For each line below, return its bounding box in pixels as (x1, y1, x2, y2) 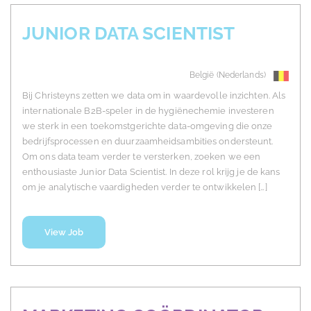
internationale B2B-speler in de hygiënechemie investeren (22, 106, 274, 117)
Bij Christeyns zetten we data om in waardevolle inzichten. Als (22, 90, 286, 101)
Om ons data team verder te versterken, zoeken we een (22, 151, 261, 162)
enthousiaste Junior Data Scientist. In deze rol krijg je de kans (22, 167, 280, 178)
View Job (44, 227, 84, 238)
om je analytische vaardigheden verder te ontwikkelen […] (22, 182, 267, 193)
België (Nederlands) (189, 70, 266, 81)
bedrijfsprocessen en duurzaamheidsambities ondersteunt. (22, 136, 274, 147)
